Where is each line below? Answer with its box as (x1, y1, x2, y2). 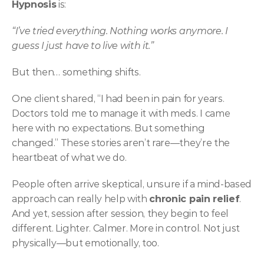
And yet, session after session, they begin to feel (12, 208, 229, 219)
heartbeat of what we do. (12, 152, 127, 163)
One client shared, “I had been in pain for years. (12, 93, 225, 104)
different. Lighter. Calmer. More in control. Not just (12, 223, 240, 234)
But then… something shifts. (12, 67, 141, 78)
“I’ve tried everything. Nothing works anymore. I (12, 25, 228, 37)
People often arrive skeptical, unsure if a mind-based (12, 179, 252, 190)
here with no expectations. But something (12, 123, 205, 134)
